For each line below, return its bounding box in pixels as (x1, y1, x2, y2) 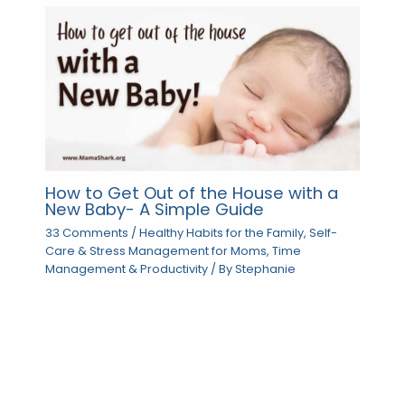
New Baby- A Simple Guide (44, 198, 264, 221)
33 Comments (44, 224, 128, 240)
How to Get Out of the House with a (44, 182, 338, 205)
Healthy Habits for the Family (138, 224, 304, 240)
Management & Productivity (44, 260, 208, 277)
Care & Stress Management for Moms (44, 242, 267, 259)
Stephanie (234, 260, 296, 277)
